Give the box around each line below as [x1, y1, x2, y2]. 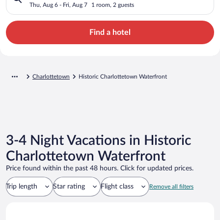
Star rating [53, 183, 85, 190]
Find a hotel [89, 28, 131, 36]
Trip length [6, 183, 37, 190]
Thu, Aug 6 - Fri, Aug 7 [29, 1, 87, 8]
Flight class [101, 183, 134, 190]
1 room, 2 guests [91, 1, 134, 8]
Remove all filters [149, 183, 193, 190]
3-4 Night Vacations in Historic [6, 133, 191, 147]
